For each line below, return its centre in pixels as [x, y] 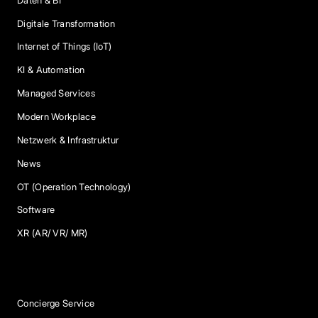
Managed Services [56, 94]
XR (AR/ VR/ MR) [53, 234]
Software [36, 210]
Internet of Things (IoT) [65, 47]
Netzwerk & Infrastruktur [68, 140]
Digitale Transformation [66, 23]
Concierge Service [56, 303]
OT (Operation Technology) [74, 187]
